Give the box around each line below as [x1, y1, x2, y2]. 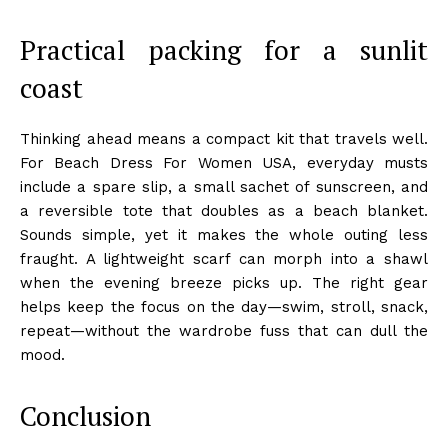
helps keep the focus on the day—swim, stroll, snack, [20, 297, 428, 316]
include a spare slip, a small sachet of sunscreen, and [20, 177, 428, 196]
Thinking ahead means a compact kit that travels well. [20, 129, 428, 148]
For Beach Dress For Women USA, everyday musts [20, 153, 428, 172]
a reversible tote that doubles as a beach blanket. [20, 201, 428, 220]
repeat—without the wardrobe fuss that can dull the [20, 321, 428, 340]
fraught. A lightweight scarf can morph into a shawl [20, 249, 428, 268]
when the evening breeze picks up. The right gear [20, 273, 428, 292]
